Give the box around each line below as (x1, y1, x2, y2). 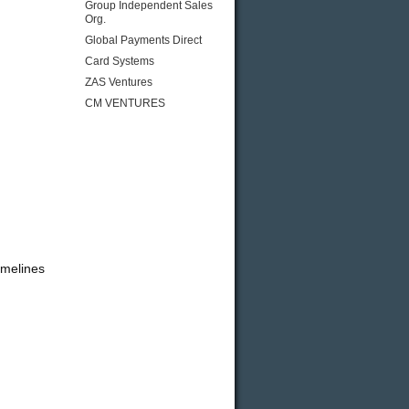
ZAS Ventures (85, 76, 152, 89)
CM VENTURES (85, 97, 165, 110)
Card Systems (85, 55, 154, 68)
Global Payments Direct (85, 34, 202, 47)
